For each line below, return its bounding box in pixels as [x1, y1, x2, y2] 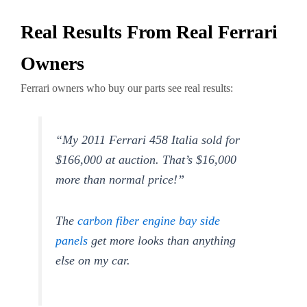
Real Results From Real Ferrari [21, 21, 278, 43]
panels [56, 233, 88, 247]
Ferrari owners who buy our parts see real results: [21, 82, 233, 95]
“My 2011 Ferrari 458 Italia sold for [56, 133, 241, 147]
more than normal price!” [56, 173, 185, 187]
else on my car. [56, 253, 134, 267]
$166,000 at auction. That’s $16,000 [56, 153, 237, 167]
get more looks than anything [88, 233, 236, 247]
